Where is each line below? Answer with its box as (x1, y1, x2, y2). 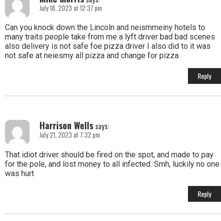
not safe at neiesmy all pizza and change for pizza (5, 50, 179, 60)
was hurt (5, 168, 34, 178)
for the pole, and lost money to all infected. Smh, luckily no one (5, 159, 220, 169)
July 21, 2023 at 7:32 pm (39, 130, 100, 140)
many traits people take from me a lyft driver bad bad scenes (5, 32, 215, 41)
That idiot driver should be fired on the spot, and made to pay (5, 149, 214, 159)
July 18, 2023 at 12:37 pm (39, 3, 102, 13)
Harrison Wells (39, 119, 93, 132)
